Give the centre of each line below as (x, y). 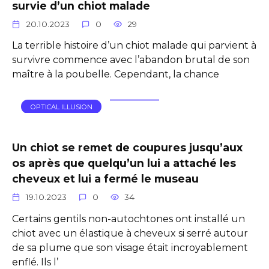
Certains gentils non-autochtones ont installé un (128, 219)
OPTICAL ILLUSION (61, 107)
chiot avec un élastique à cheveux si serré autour (130, 233)
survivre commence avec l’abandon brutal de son (131, 60)
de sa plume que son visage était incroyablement (130, 247)
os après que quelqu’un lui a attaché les (124, 163)
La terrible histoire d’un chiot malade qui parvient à (134, 46)
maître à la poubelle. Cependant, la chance (116, 74)
